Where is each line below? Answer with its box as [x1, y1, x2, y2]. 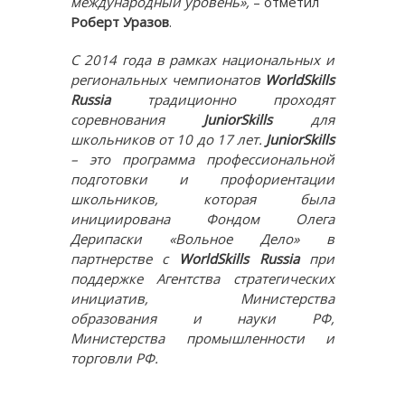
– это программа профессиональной [70, 150, 335, 168]
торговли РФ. [70, 349, 158, 367]
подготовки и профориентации [70, 170, 335, 188]
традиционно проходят [147, 90, 335, 108]
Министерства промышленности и [70, 329, 335, 347]
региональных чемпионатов [70, 71, 260, 89]
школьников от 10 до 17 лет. [70, 130, 263, 148]
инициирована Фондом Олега [70, 210, 335, 228]
